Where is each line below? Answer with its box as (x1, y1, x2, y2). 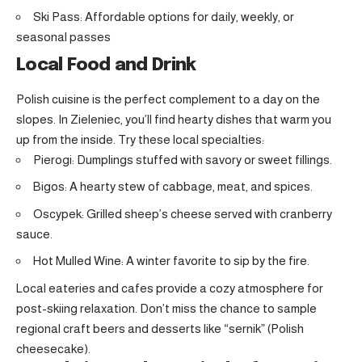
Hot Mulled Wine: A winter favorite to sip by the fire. (33, 254, 309, 268)
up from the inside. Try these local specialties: (16, 132, 264, 146)
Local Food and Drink (16, 56, 196, 74)
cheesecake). (16, 341, 90, 356)
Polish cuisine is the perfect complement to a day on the (16, 91, 320, 106)
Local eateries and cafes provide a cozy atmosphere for (16, 280, 323, 295)
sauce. (16, 226, 53, 241)
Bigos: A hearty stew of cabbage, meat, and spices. (33, 179, 313, 194)
